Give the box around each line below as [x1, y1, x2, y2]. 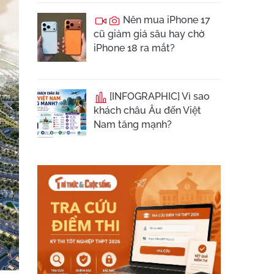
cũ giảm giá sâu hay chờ [94, 28, 205, 40]
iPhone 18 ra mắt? [94, 42, 175, 54]
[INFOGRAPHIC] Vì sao [107, 91, 210, 102]
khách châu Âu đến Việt [94, 105, 201, 116]
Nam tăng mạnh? [94, 119, 172, 130]
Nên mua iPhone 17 [120, 14, 210, 26]
